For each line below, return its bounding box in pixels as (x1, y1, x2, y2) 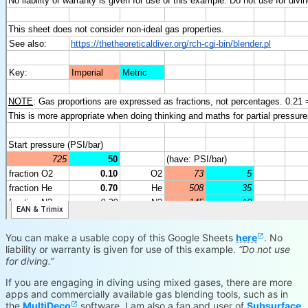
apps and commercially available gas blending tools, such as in (5, 287, 289, 300)
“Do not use (239, 243, 291, 255)
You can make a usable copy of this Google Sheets (5, 231, 236, 243)
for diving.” (5, 254, 54, 267)
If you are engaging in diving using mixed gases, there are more (5, 276, 293, 288)
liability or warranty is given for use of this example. (5, 243, 239, 255)
